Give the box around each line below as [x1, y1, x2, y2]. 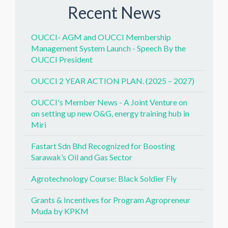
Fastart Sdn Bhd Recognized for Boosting [31, 141, 175, 151]
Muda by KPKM [31, 206, 89, 216]
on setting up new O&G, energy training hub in [31, 108, 189, 118]
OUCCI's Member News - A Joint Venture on [31, 97, 187, 107]
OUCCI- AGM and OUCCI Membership [31, 32, 171, 42]
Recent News [67, 2, 161, 22]
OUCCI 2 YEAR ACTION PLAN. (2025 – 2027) [31, 76, 194, 85]
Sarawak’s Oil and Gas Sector [31, 152, 132, 162]
